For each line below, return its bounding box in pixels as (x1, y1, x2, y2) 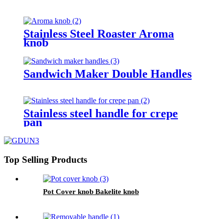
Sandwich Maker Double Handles (23, 67, 192, 80)
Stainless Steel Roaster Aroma (23, 27, 174, 40)
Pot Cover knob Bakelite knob (43, 187, 139, 196)
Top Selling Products (4, 154, 87, 165)
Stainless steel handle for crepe (23, 107, 178, 120)
